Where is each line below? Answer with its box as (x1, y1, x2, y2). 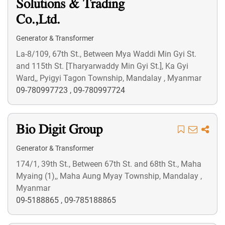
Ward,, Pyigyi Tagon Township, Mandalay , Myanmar (16, 73, 201, 83)
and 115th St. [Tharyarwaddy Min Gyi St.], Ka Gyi (16, 61, 188, 71)
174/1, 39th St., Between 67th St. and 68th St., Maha (16, 159, 201, 169)
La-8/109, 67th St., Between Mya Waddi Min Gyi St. (16, 49, 196, 59)
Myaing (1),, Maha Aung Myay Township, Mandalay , (16, 171, 202, 181)
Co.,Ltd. (16, 12, 60, 29)
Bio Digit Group (16, 122, 102, 139)
